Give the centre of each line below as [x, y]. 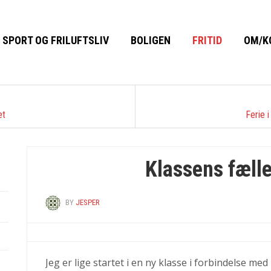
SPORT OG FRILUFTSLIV [56, 41]
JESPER [88, 202]
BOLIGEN [151, 41]
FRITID [207, 41]
